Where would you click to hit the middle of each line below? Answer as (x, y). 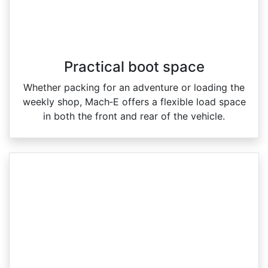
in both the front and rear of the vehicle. (134, 116)
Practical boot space (134, 66)
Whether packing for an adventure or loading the (134, 87)
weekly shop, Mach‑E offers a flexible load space (134, 101)
